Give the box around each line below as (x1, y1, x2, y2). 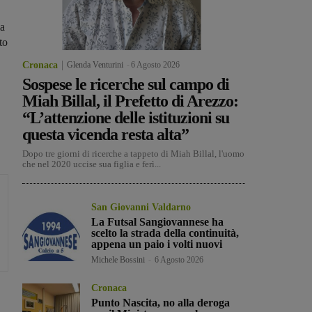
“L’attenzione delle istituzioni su (22, 109, 229, 127)
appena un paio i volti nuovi (91, 238, 223, 251)
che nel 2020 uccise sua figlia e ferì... (22, 159, 161, 170)
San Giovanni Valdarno (91, 202, 192, 213)
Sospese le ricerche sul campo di (22, 75, 229, 94)
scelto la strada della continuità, (91, 227, 240, 240)
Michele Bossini (91, 255, 146, 265)
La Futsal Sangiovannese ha (91, 216, 224, 228)
